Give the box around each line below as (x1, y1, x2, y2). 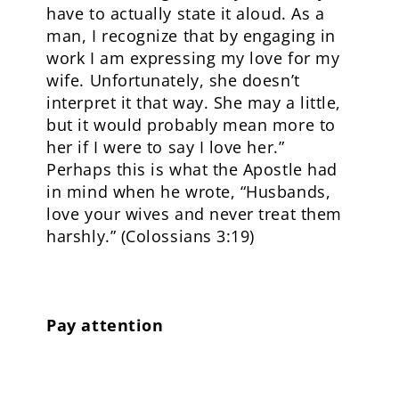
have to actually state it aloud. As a (46, 3, 325, 24)
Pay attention (46, 314, 164, 336)
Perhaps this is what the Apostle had (46, 159, 338, 180)
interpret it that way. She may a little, (46, 92, 341, 113)
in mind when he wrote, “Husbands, (46, 181, 331, 202)
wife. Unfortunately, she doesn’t (46, 69, 300, 91)
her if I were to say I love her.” (46, 136, 285, 158)
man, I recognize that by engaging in (46, 25, 336, 46)
